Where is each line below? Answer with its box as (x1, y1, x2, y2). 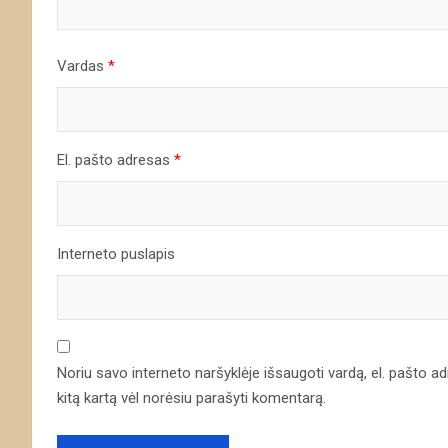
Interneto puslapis (57, 244, 175, 263)
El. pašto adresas (57, 150, 174, 169)
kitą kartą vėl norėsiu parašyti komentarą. (57, 388, 326, 407)
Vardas (57, 56, 108, 75)
